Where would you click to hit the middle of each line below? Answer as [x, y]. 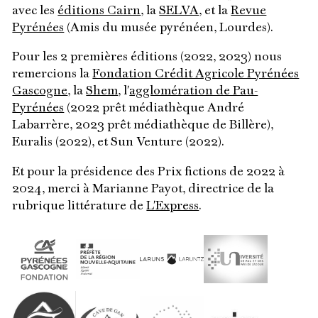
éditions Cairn [99, 11]
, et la [215, 11]
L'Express [173, 206]
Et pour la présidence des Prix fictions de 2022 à [149, 172]
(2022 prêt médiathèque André [154, 109]
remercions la [53, 75]
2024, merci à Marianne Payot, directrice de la [143, 189]
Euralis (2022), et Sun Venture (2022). [119, 143]
